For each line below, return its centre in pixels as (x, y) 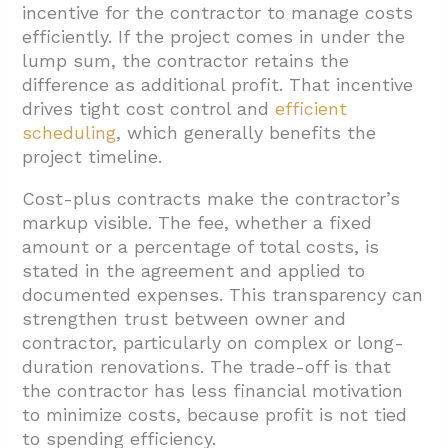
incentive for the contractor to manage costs (218, 13)
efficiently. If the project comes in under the (214, 37)
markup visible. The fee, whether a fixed (197, 223)
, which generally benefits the (246, 133)
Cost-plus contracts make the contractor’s (211, 199)
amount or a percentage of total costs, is (201, 247)
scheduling (69, 133)
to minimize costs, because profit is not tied (215, 415)
